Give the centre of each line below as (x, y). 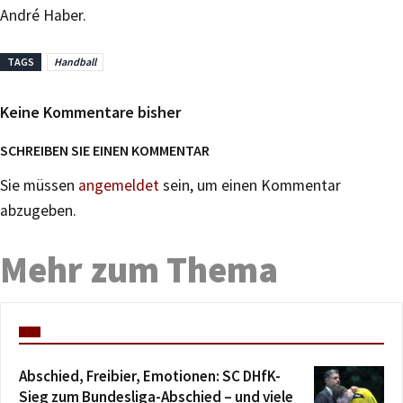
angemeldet (119, 185)
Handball (75, 61)
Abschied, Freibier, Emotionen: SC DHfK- (150, 376)
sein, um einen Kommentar (250, 185)
